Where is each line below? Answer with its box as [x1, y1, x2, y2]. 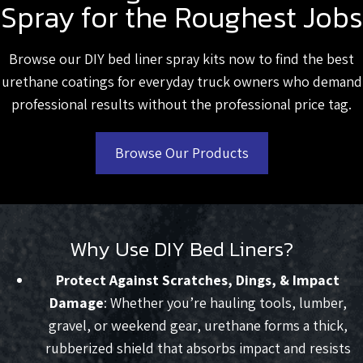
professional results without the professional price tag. [11, 95, 352, 114]
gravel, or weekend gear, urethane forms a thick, [48, 316, 348, 335]
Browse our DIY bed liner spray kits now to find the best [9, 49, 354, 69]
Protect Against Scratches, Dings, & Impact [56, 271, 340, 290]
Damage [49, 293, 104, 313]
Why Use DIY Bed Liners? [70, 233, 293, 265]
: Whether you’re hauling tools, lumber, [103, 293, 347, 313]
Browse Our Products [114, 143, 249, 163]
